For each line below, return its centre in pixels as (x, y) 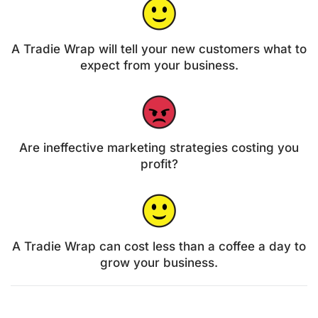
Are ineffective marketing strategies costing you (159, 148)
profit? (159, 164)
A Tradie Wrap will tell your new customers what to (159, 49)
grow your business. (159, 263)
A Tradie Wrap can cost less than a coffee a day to (159, 247)
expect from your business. (159, 66)
